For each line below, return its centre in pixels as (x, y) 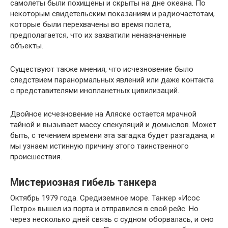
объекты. (27, 46)
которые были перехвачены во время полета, (91, 24)
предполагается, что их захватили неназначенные (98, 35)
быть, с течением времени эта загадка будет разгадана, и (112, 135)
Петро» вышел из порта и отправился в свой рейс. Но (104, 209)
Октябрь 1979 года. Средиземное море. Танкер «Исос (105, 198)
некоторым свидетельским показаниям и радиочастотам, (112, 14)
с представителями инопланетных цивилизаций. (95, 91)
